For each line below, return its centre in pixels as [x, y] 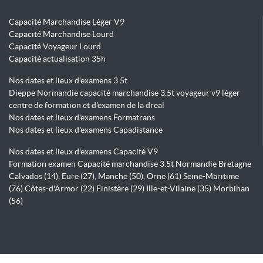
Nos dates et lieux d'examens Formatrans [82, 118]
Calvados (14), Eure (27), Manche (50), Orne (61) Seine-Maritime [124, 176]
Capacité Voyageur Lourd [55, 47]
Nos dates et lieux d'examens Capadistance [86, 130]
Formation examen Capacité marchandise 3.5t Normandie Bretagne [130, 164]
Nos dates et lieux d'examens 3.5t [68, 81]
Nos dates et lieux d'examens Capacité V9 [83, 152]
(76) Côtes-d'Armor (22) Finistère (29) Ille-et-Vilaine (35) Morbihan [129, 189]
